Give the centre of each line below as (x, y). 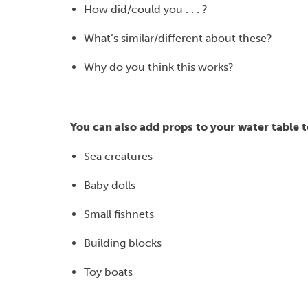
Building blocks (123, 243)
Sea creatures (118, 156)
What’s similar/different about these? (178, 38)
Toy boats (108, 272)
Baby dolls (110, 185)
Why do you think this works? (159, 67)
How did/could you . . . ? (146, 9)
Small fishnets (119, 214)
